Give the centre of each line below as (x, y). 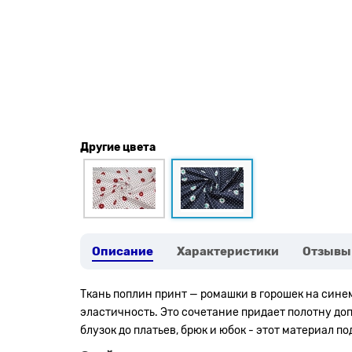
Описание (123, 251)
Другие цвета (118, 147)
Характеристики (228, 251)
